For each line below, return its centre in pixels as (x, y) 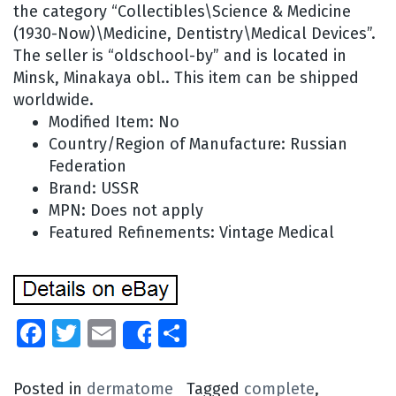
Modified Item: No (114, 122)
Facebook (105, 333)
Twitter (126, 333)
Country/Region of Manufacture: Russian (198, 144)
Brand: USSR (94, 188)
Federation (88, 166)
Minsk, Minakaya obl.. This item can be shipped (186, 77)
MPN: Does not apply (126, 210)
